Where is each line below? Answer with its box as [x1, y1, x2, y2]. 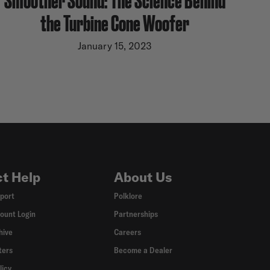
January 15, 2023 [78, 39, 152, 52]
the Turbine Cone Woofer [40, 8, 190, 36]
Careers [114, 227, 142, 237]
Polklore [114, 190, 143, 201]
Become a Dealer [114, 245, 173, 256]
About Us [114, 169, 173, 186]
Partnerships [114, 209, 159, 219]
